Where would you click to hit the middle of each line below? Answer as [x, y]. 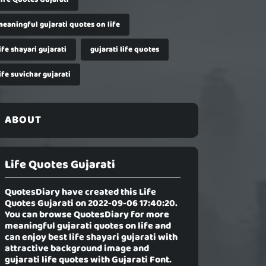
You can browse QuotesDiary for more [87, 215]
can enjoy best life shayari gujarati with [91, 238]
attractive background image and [77, 249]
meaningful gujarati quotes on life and [88, 227]
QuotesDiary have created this [72, 193]
